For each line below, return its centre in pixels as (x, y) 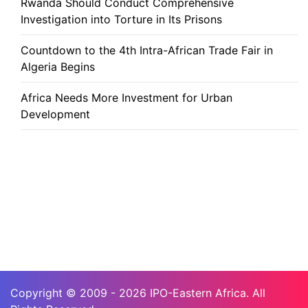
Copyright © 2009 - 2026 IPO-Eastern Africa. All (138, 293)
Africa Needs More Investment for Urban (126, 97)
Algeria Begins (58, 66)
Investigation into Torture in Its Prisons (121, 19)
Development (55, 114)
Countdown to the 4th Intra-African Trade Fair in (147, 50)
